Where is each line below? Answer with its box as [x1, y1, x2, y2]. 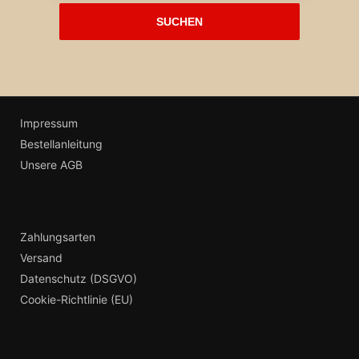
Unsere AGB [20, 158, 83, 171]
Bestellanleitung [20, 137, 103, 151]
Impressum [20, 116, 78, 130]
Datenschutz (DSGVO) [20, 272, 137, 285]
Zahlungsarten [20, 230, 95, 244]
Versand [20, 251, 63, 264]
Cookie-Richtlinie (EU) [20, 292, 133, 306]
